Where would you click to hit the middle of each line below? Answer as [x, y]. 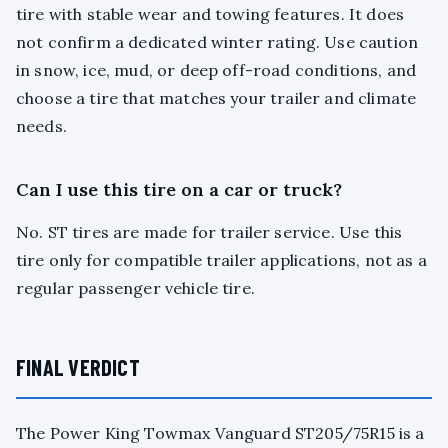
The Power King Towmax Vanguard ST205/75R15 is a [220, 433]
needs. [41, 126]
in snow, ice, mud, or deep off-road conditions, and [216, 70]
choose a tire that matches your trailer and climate [216, 98]
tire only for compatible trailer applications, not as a [221, 260]
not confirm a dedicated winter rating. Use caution [217, 42]
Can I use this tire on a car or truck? [179, 190]
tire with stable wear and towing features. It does [210, 14]
